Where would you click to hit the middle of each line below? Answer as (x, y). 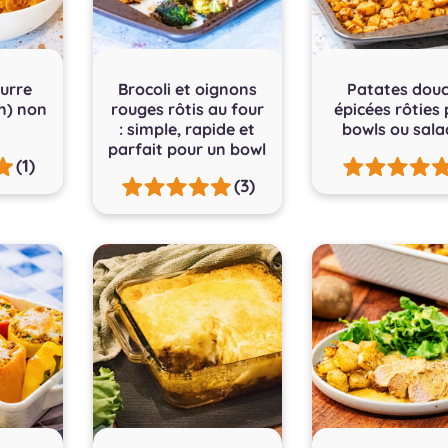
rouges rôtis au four (187, 108)
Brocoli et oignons (187, 88)
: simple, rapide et (187, 128)
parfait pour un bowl (187, 148)
